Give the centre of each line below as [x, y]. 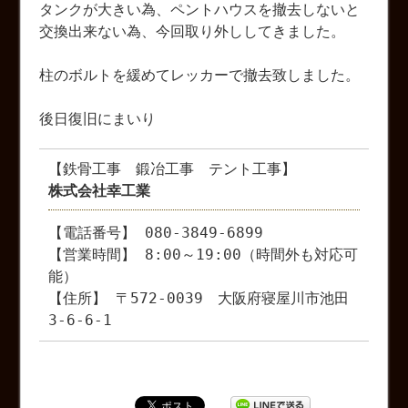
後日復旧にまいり [98, 119]
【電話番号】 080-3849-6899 [156, 233]
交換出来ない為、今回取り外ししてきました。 [193, 32]
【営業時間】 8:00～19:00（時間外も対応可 [204, 255]
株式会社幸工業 [100, 191]
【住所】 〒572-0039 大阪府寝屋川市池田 [199, 299]
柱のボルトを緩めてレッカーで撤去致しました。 [200, 76]
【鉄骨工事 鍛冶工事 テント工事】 [173, 169]
